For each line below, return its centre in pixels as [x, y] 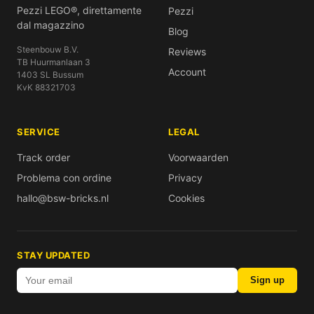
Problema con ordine [64, 177]
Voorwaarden [198, 157]
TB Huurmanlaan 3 [54, 62]
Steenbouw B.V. [48, 49]
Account [187, 71]
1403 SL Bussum [50, 74]
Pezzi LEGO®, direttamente [79, 10]
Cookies [186, 198]
